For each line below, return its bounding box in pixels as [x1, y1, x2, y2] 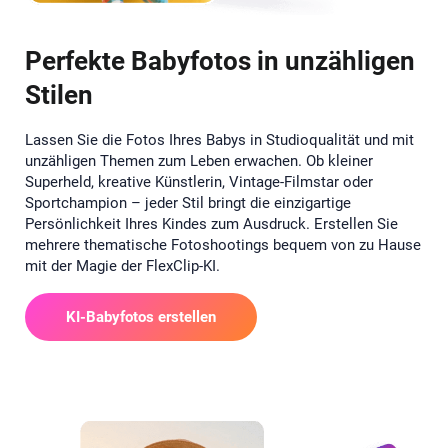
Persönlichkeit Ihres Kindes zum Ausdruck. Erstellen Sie [25, 214, 398, 233]
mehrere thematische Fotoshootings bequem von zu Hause [25, 235, 421, 254]
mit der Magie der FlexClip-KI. [25, 256, 220, 275]
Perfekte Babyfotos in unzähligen [25, 45, 415, 76]
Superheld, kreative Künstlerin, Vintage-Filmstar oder [25, 172, 373, 191]
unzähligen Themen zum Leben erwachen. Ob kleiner [25, 151, 373, 170]
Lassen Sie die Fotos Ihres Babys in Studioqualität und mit [25, 130, 414, 149]
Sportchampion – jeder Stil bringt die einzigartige [25, 193, 351, 212]
